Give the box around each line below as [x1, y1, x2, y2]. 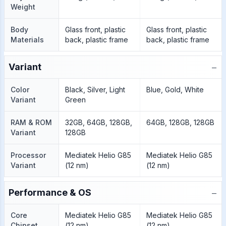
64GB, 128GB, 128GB [146, 118, 214, 127]
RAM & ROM [11, 118, 52, 127]
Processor [11, 151, 46, 159]
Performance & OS [9, 187, 91, 198]
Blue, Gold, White [146, 85, 204, 94]
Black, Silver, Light [65, 85, 125, 94]
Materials [11, 35, 44, 44]
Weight [11, 3, 35, 11]
